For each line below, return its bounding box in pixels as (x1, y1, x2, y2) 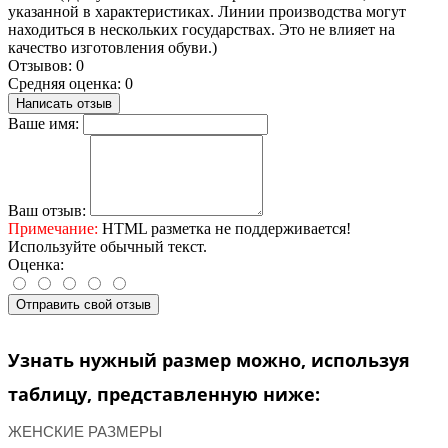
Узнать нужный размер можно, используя (8, 347, 410, 372)
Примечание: (8, 219, 98, 237)
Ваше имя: (8, 114, 79, 132)
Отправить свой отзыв (16, 296, 151, 312)
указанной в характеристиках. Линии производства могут (8, 2, 406, 20)
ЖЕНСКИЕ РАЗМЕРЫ (8, 422, 162, 440)
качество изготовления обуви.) (8, 38, 217, 56)
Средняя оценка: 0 (8, 74, 133, 92)
